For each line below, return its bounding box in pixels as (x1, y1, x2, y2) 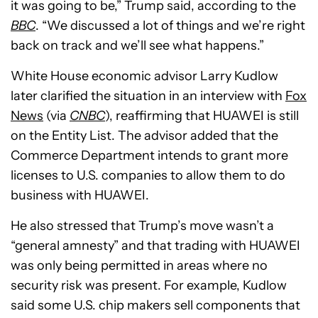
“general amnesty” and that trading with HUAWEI (11, 238, 300, 254)
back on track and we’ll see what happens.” (11, 38, 264, 54)
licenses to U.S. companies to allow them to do (11, 168, 285, 184)
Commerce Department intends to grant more (11, 148, 288, 164)
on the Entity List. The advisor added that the (11, 128, 278, 144)
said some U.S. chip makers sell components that (11, 297, 300, 314)
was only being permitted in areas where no (11, 258, 268, 274)
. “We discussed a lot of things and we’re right (35, 18, 305, 34)
